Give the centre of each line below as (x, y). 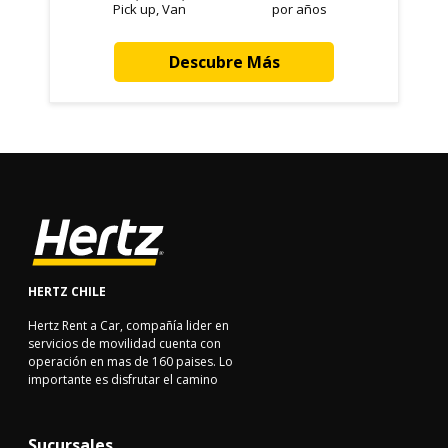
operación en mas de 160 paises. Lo (130, 362)
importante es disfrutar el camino (123, 380)
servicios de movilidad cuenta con (124, 344)
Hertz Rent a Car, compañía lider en (128, 326)
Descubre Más (224, 62)
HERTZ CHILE (67, 292)
